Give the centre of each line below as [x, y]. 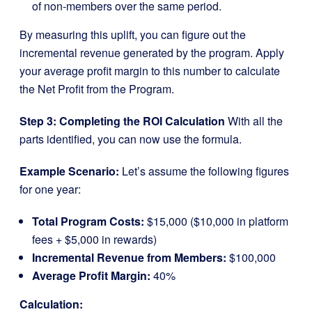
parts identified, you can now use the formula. [131, 139]
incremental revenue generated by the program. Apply [152, 52]
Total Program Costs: [88, 221]
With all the [254, 120]
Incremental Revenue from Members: [129, 257]
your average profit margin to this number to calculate [150, 70]
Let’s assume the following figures [204, 171]
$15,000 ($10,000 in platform [216, 221]
